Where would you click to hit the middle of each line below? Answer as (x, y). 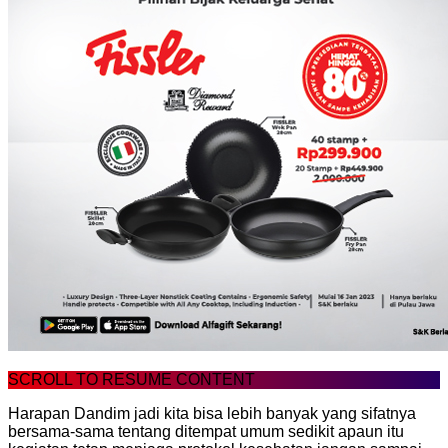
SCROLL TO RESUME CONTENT (131, 379)
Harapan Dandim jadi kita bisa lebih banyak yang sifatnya (212, 413)
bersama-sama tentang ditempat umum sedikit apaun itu (206, 431)
